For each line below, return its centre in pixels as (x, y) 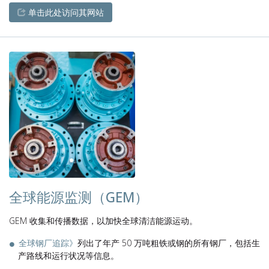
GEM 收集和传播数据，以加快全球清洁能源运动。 (103, 221)
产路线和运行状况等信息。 (68, 255)
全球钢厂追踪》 (48, 243)
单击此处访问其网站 (65, 12)
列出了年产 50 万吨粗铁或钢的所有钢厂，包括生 (169, 243)
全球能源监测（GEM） (79, 197)
